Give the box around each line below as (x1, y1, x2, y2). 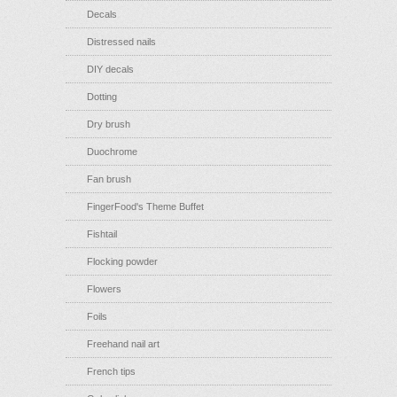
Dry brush (87, 119, 130, 129)
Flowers (87, 284, 121, 294)
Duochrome (87, 146, 137, 157)
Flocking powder (87, 256, 158, 267)
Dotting (87, 91, 117, 102)
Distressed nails (87, 36, 156, 47)
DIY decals (87, 64, 134, 74)
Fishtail (87, 229, 117, 239)
